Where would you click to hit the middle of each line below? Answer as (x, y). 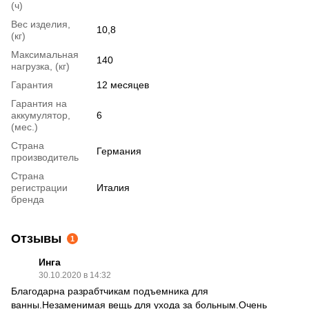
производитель (45, 157)
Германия (119, 151)
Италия (113, 187)
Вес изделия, (41, 24)
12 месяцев (123, 84)
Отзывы (36, 238)
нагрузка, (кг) (40, 66)
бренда (28, 199)
